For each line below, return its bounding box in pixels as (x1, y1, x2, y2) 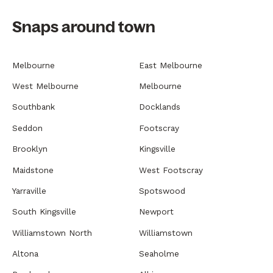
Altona (12, 249, 38, 259)
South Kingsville (12, 207, 76, 217)
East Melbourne (139, 60, 202, 70)
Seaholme (139, 249, 179, 259)
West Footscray (139, 165, 203, 175)
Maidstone (12, 165, 54, 175)
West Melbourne (12, 81, 79, 91)
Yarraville (12, 185, 46, 196)
